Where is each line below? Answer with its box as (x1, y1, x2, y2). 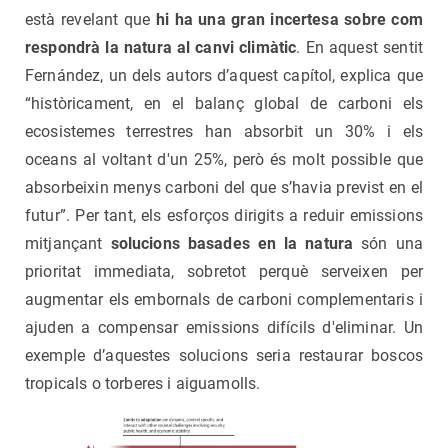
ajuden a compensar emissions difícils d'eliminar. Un (25, 318, 423, 338)
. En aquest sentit (296, 38, 423, 58)
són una (361, 234, 423, 254)
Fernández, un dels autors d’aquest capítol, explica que (25, 66, 423, 86)
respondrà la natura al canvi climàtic (25, 38, 297, 58)
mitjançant (25, 234, 111, 254)
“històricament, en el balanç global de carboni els (25, 94, 423, 114)
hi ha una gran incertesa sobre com (155, 10, 423, 30)
